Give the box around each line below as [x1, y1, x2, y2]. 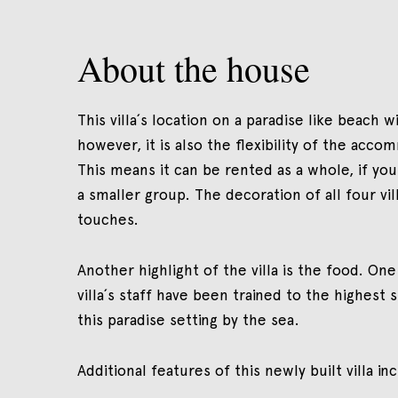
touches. [77, 210, 139, 228]
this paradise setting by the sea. [77, 310, 299, 329]
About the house [77, 44, 310, 92]
